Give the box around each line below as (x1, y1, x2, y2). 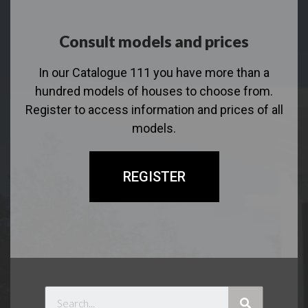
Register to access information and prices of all (25, 102, 283, 118)
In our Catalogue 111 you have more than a (38, 65, 269, 80)
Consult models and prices (59, 32, 249, 52)
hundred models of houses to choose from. (35, 84, 273, 99)
